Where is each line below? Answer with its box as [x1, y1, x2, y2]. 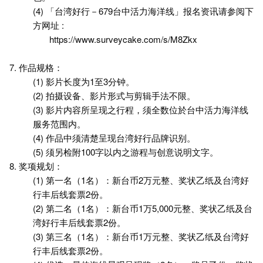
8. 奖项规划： [9, 160, 63, 172]
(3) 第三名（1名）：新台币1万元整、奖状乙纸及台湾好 [33, 230, 249, 242]
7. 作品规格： [9, 61, 63, 73]
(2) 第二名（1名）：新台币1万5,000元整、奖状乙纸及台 [33, 202, 252, 214]
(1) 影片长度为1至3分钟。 [33, 75, 134, 87]
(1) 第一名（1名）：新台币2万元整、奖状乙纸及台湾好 [33, 174, 249, 186]
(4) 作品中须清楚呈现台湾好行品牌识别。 [33, 131, 195, 144]
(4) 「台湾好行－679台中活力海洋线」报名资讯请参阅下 [33, 5, 254, 17]
